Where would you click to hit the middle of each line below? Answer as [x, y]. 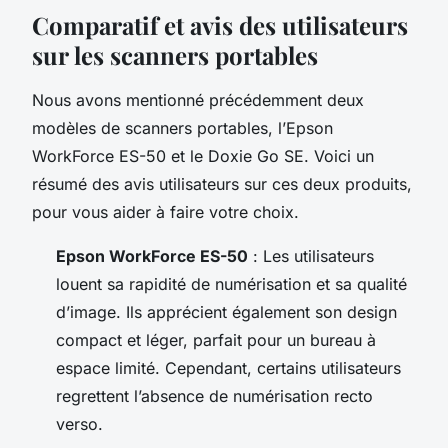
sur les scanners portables [175, 54]
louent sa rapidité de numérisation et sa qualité [231, 283]
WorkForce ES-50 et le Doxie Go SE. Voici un [203, 155]
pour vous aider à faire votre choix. [165, 211]
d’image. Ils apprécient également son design [226, 311]
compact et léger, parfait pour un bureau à [216, 339]
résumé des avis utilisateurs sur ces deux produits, [222, 183]
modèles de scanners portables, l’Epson [182, 127]
